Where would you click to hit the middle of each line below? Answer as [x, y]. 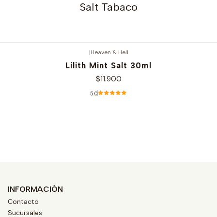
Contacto [23, 201]
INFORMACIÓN [35, 189]
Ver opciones [108, 120]
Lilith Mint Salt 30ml [108, 66]
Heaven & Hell [109, 52]
